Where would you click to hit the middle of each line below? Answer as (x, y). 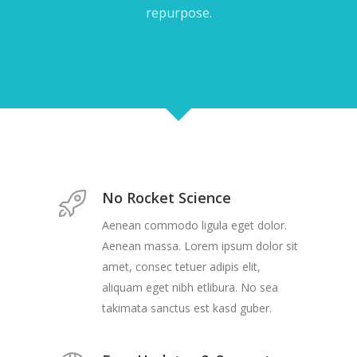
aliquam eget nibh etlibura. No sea (190, 287)
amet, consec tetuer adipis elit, (181, 267)
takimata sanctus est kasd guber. (187, 308)
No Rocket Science (167, 198)
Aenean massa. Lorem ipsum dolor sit (200, 246)
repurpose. (178, 13)
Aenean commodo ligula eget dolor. (194, 225)
